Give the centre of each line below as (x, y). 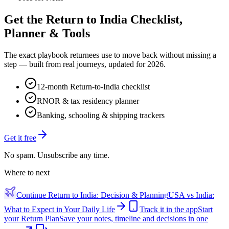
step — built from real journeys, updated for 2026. (85, 64)
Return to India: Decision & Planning (108, 195)
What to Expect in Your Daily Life (60, 210)
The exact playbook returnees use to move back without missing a (110, 55)
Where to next (27, 173)
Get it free (20, 138)
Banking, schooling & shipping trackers (101, 116)
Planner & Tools (47, 33)
